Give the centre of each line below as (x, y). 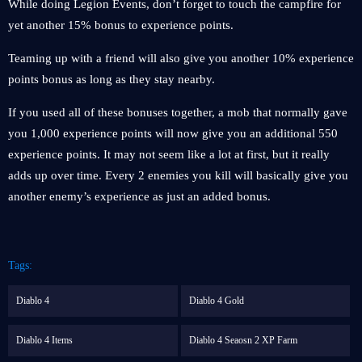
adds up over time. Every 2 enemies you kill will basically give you (178, 175)
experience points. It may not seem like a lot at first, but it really (169, 154)
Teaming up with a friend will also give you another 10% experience (181, 58)
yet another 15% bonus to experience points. (122, 25)
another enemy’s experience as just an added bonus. (139, 196)
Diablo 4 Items (44, 340)
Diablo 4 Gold (216, 301)
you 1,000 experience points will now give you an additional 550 (173, 133)
